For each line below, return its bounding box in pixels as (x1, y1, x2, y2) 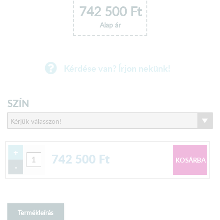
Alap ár (99, 20, 121, 29)
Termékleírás (18, 208, 54, 217)
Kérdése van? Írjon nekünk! (64, 61, 171, 74)
